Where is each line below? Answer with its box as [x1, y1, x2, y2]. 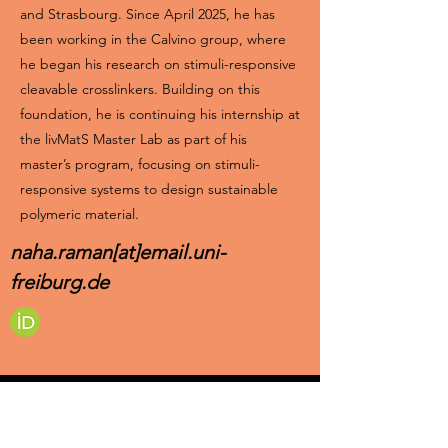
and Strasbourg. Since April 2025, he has [20, 5, 275, 23]
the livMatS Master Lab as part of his [20, 130, 247, 148]
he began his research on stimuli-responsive [20, 55, 296, 73]
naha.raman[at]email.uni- [10, 240, 226, 264]
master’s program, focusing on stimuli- [20, 155, 260, 173]
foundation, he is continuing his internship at [20, 105, 300, 123]
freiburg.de [10, 270, 109, 294]
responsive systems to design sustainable [20, 180, 278, 198]
